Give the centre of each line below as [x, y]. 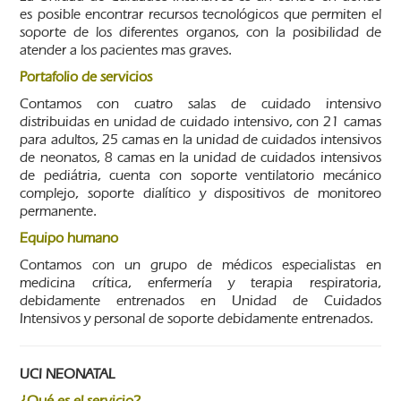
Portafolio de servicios [86, 76]
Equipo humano [69, 237]
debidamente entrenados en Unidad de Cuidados [200, 300]
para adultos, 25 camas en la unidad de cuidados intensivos [200, 139]
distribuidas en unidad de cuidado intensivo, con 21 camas [200, 121]
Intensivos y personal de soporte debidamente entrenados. [197, 318]
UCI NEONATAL [68, 373]
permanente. [59, 210]
